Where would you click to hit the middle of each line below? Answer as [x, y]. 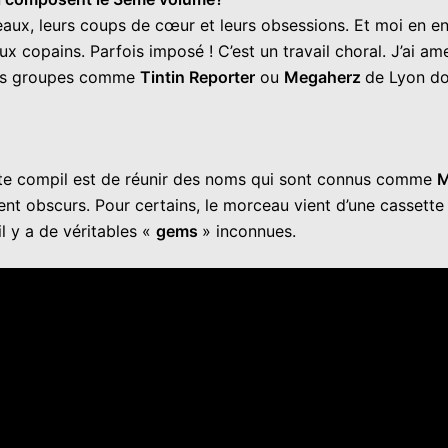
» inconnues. [249, 231]
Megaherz [324, 77]
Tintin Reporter [197, 77]
